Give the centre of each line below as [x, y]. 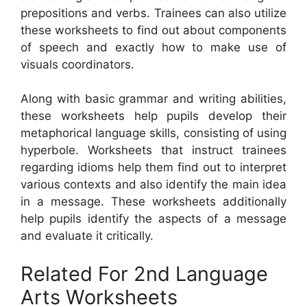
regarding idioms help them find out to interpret [153, 168]
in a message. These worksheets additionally [153, 202]
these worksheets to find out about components [153, 30]
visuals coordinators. [77, 64]
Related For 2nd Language [144, 273]
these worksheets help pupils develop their [153, 116]
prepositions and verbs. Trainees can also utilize [153, 13]
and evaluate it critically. [87, 236]
